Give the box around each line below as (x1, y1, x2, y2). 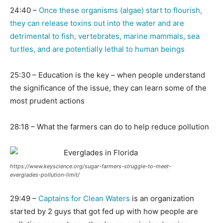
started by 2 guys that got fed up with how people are (10, 207, 198, 217)
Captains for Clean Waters (38, 194, 132, 204)
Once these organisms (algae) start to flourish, (39, 5, 202, 15)
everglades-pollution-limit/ (10, 171, 80, 179)
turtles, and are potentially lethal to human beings (10, 44, 185, 54)
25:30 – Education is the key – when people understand (10, 70, 205, 80)
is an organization (132, 194, 194, 204)
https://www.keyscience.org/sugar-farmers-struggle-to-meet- (10, 163, 171, 170)
